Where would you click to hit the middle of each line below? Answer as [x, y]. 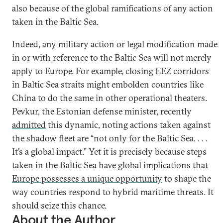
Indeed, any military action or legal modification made [115, 44]
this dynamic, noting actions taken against [128, 125]
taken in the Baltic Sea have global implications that [110, 165]
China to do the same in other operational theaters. [110, 98]
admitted [29, 125]
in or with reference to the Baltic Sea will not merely [112, 57]
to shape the [187, 178]
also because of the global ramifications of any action [112, 8]
